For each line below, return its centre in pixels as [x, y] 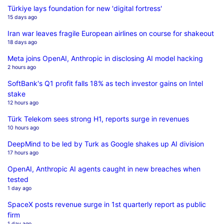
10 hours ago [23, 127]
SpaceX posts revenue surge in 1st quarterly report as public [107, 204]
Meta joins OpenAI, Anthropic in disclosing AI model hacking [105, 58]
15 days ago [22, 17]
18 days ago [22, 42]
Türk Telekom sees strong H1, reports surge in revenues [98, 118]
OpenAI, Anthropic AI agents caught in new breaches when [104, 168]
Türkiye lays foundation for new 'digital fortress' [85, 8]
